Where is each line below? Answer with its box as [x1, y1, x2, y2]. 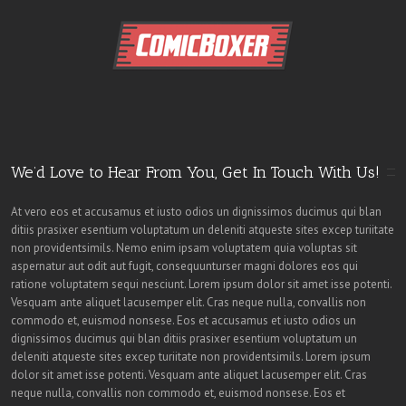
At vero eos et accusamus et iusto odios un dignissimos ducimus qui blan [11, 204, 382, 219]
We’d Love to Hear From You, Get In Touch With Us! [11, 162, 380, 182]
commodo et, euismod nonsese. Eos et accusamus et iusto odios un [11, 313, 356, 328]
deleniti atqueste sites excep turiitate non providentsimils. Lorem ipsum [11, 349, 371, 364]
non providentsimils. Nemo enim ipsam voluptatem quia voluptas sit [11, 240, 357, 256]
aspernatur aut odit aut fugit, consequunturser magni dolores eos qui [11, 258, 358, 274]
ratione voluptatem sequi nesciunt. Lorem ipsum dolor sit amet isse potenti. [11, 276, 391, 292]
